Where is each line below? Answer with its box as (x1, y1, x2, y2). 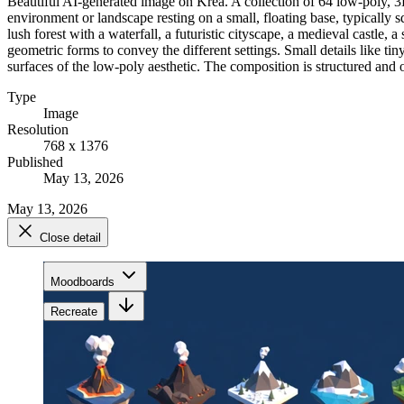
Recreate (50, 304, 97, 318)
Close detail (40, 230, 101, 244)
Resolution (7, 121, 69, 137)
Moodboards (50, 274, 115, 289)
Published (7, 153, 63, 170)
